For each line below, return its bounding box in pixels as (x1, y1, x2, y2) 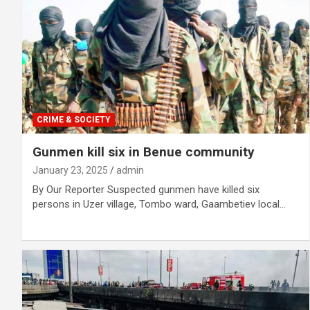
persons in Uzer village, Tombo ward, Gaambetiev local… (33, 197, 286, 210)
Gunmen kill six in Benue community (33, 143, 255, 160)
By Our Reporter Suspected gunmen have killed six (33, 183, 259, 196)
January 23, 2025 (33, 164, 108, 176)
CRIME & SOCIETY (37, 114, 111, 125)
